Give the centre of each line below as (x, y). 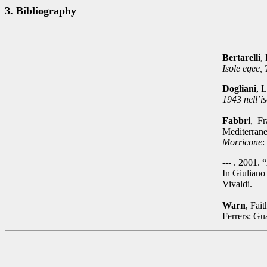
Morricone (242, 142)
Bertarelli (241, 58)
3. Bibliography (41, 11)
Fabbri (236, 121)
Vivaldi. (237, 184)
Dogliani (239, 89)
